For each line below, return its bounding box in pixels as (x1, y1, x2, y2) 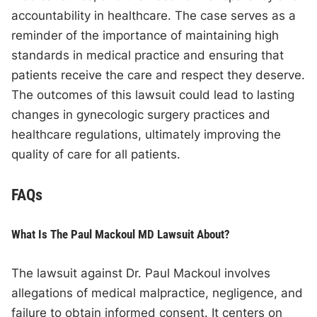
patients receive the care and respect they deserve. (11, 68, 306, 83)
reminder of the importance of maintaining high (11, 28, 279, 43)
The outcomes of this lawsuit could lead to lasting (11, 88, 295, 103)
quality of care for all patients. (11, 147, 181, 162)
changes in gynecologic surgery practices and (11, 108, 271, 122)
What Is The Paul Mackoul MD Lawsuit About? (11, 227, 231, 242)
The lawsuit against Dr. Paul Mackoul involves (11, 266, 271, 281)
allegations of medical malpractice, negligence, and (11, 286, 304, 301)
